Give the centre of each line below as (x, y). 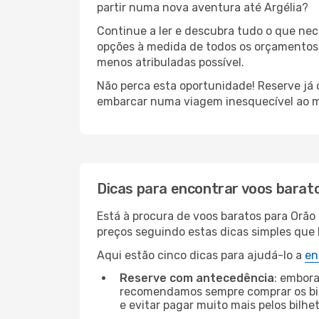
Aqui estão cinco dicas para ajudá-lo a (201, 255)
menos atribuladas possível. (171, 62)
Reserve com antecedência (197, 278)
